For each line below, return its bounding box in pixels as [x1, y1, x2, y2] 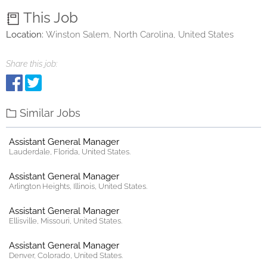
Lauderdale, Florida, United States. [9, 147, 131, 156]
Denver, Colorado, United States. [9, 251, 123, 260]
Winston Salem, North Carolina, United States [46, 29, 234, 40]
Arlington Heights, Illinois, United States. [9, 182, 147, 191]
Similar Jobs [20, 107, 80, 119]
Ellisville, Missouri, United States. [9, 216, 122, 225]
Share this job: [6, 59, 57, 69]
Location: [6, 29, 44, 40]
